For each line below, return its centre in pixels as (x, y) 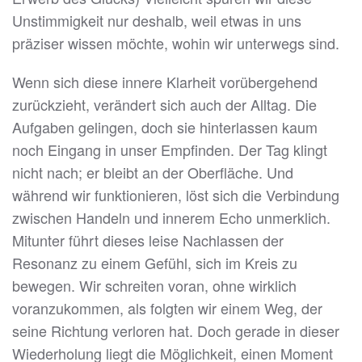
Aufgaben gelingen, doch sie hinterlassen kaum (165, 127)
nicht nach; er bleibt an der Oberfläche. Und (153, 173)
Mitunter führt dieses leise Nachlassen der (148, 240)
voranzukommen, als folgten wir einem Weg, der (167, 308)
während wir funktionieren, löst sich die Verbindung (176, 195)
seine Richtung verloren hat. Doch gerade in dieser (176, 331)
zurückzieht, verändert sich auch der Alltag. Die (164, 105)
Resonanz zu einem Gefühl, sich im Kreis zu (155, 263)
